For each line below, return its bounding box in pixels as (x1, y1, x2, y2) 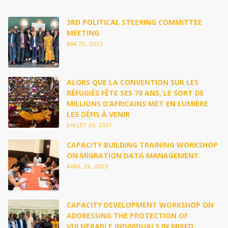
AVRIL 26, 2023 (67, 162, 108, 170)
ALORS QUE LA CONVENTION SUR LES (67, 77, 198, 87)
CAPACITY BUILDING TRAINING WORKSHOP (67, 140, 218, 150)
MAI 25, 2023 (67, 40, 103, 47)
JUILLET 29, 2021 (67, 121, 112, 129)
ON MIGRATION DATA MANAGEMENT (67, 151, 199, 160)
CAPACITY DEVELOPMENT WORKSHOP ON (67, 200, 214, 210)
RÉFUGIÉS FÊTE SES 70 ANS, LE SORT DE (67, 88, 204, 98)
